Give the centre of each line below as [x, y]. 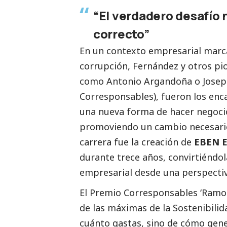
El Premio [102, 192]
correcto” [121, 33]
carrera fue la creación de [137, 142]
